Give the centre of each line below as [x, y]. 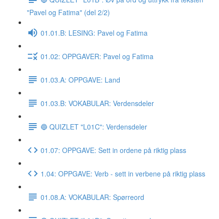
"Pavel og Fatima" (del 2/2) [68, 12]
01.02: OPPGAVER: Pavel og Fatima [97, 56]
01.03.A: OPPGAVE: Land [80, 79]
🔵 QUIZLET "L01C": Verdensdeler [94, 126]
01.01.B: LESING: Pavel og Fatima [94, 33]
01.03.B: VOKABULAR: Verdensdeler [97, 103]
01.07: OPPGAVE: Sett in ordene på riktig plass [113, 150]
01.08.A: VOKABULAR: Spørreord [92, 197]
